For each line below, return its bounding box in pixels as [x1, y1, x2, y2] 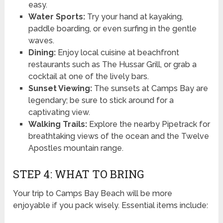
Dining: [28, 47, 56, 57]
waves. [28, 35, 54, 45]
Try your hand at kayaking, [85, 11, 183, 21]
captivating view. [28, 107, 90, 117]
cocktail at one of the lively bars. [28, 71, 149, 81]
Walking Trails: [28, 119, 87, 129]
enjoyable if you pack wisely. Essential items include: [13, 200, 209, 210]
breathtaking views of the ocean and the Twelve [28, 131, 209, 141]
